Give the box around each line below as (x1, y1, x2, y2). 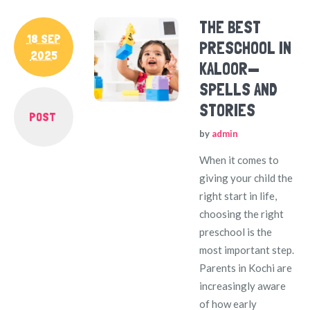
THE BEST (199, 17, 262, 37)
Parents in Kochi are (199, 261, 293, 274)
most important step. (199, 243, 295, 256)
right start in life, (199, 189, 277, 202)
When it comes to (199, 153, 280, 166)
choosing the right (199, 207, 284, 220)
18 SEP (26, 30, 61, 46)
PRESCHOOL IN (199, 37, 292, 58)
